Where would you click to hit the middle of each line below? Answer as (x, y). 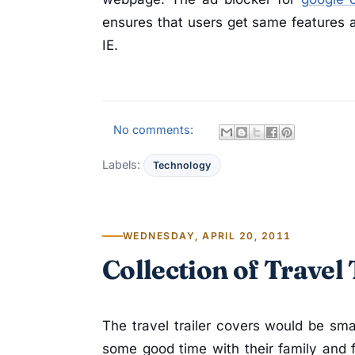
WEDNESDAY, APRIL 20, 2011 (207, 236)
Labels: (123, 165)
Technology (182, 166)
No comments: (155, 130)
